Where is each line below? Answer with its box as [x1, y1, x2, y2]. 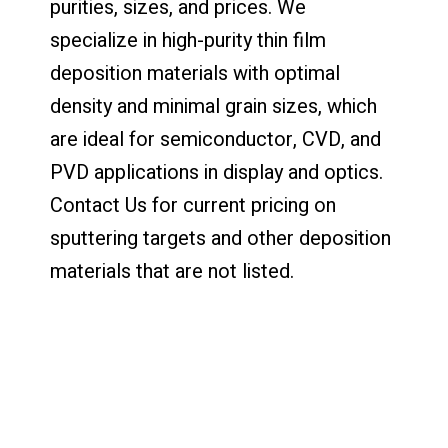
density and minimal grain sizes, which [50, 92, 377, 122]
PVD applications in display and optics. [50, 158, 383, 188]
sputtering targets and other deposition [50, 224, 391, 254]
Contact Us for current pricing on [50, 191, 336, 221]
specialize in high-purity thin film [50, 26, 326, 56]
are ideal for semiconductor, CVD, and [50, 125, 381, 155]
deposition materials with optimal [50, 59, 340, 89]
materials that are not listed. [50, 257, 294, 287]
